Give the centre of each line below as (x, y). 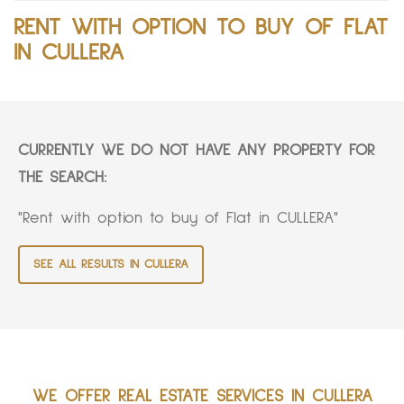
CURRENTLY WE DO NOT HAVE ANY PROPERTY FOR (197, 151)
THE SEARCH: (62, 178)
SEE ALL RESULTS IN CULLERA (111, 265)
